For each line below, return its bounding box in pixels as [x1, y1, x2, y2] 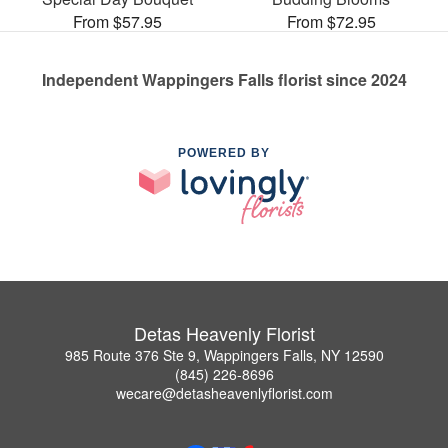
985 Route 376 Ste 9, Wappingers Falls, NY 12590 [64, 344, 384, 365]
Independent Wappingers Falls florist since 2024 [41, 68, 407, 92]
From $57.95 [72, 10, 162, 34]
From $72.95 [286, 10, 376, 34]
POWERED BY [178, 146, 270, 161]
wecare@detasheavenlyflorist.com [115, 382, 333, 403]
